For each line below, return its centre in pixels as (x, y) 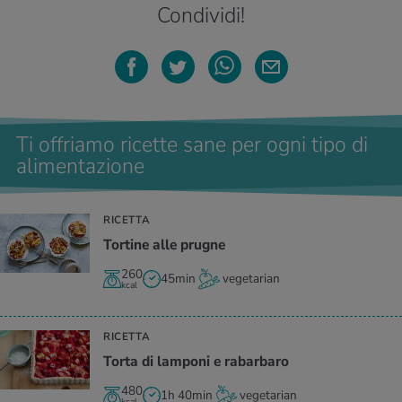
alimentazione (80, 166)
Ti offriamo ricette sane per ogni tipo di (192, 144)
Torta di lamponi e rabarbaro (196, 361)
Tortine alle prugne (164, 245)
